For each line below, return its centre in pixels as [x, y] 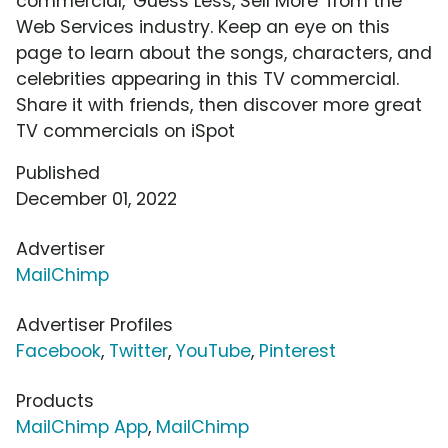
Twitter [138, 351]
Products [55, 401]
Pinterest [297, 351]
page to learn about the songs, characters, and [224, 53]
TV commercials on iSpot [125, 131]
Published [58, 173]
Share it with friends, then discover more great [219, 105]
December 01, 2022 [96, 199]
